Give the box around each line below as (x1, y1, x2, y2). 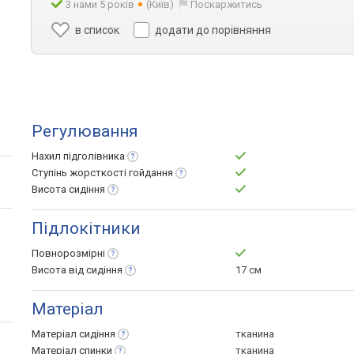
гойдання (129, 167, 173, 179)
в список (75, 24, 120, 36)
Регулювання (32, 122, 138, 141)
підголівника (63, 150, 125, 162)
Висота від (32, 264, 86, 276)
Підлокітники (32, 219, 141, 238)
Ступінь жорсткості (32, 167, 129, 179)
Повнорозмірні (32, 247, 105, 259)
